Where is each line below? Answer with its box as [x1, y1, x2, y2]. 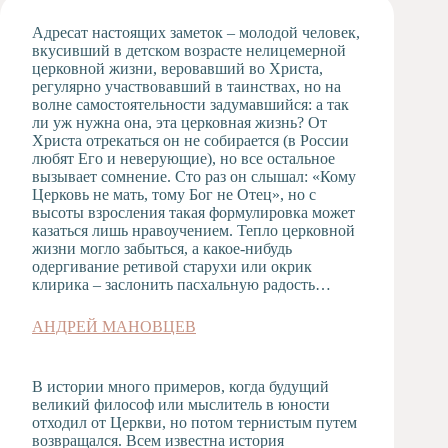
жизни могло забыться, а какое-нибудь [32, 240, 292, 257]
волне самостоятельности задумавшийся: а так [32, 96, 349, 113]
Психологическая [95, 106, 214, 123]
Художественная [95, 14, 208, 31]
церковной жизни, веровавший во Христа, [32, 60, 323, 77]
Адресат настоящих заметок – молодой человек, [32, 24, 360, 41]
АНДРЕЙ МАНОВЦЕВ [32, 318, 196, 335]
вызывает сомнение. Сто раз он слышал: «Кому [32, 168, 356, 185]
